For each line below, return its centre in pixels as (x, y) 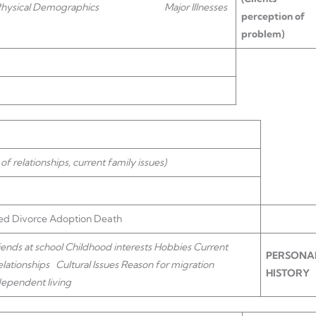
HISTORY (288, 273)
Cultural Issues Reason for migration (135, 265)
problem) (263, 34)
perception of (273, 16)
